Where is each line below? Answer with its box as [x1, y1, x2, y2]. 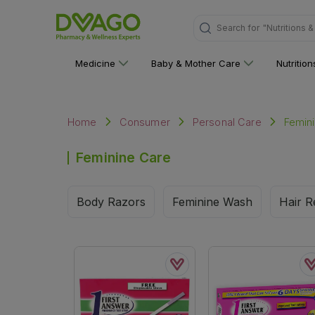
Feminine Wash [172, 195, 252, 209]
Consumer [119, 116, 170, 128]
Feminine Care [76, 149, 172, 166]
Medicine [75, 58, 116, 69]
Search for [216, 22, 259, 33]
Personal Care [192, 116, 262, 128]
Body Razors [77, 195, 146, 209]
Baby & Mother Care [151, 58, 241, 69]
